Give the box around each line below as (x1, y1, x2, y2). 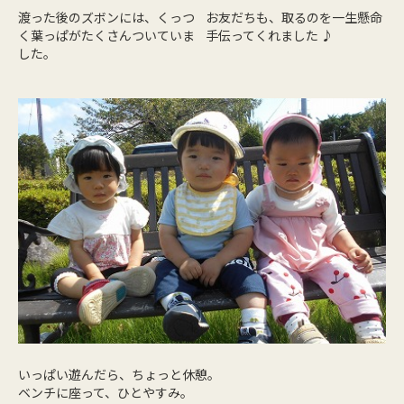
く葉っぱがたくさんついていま (18, 26, 195, 45)
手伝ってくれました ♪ (206, 26, 335, 45)
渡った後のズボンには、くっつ (18, 8, 195, 27)
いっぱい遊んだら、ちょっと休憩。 (18, 364, 220, 383)
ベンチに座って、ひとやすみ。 (18, 382, 193, 401)
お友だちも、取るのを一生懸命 (206, 8, 383, 27)
